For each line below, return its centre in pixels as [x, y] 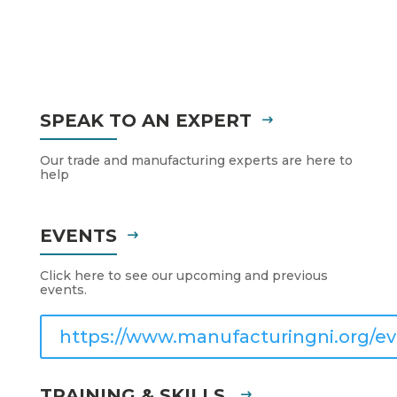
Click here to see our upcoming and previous [183, 276]
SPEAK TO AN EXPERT [145, 121]
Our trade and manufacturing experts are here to [196, 160]
